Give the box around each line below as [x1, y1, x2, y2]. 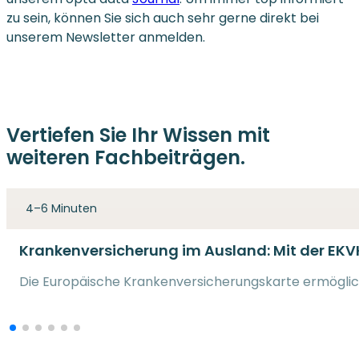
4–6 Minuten [26, 200, 97, 216]
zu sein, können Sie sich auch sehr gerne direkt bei [6, 8, 319, 27]
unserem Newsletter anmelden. [6, 27, 205, 46]
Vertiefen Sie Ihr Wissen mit [6, 121, 270, 148]
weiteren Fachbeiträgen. [6, 143, 245, 171]
